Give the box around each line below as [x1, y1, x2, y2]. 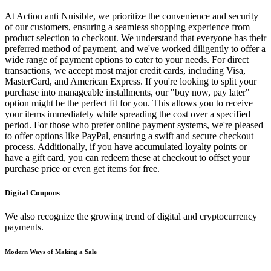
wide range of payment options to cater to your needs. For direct [5, 54, 249, 65]
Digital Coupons [5, 188, 60, 197]
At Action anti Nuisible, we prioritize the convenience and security [5, 11, 258, 22]
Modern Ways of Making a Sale [5, 247, 97, 255]
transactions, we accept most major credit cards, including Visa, [5, 65, 246, 76]
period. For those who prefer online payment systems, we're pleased [5, 120, 263, 131]
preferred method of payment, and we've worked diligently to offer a [5, 44, 266, 54]
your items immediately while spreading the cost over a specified [5, 109, 250, 120]
